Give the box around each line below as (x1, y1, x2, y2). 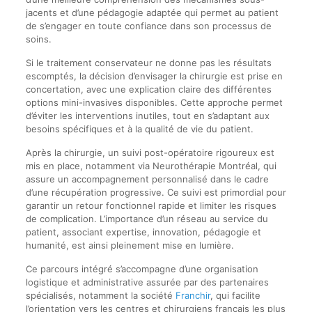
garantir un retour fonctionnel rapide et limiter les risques (25, 200, 276, 212)
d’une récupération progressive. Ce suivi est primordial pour (25, 187, 286, 198)
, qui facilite (210, 290, 260, 302)
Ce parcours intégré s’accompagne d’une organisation (25, 263, 258, 275)
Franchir (175, 290, 210, 302)
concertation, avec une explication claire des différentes (25, 84, 272, 95)
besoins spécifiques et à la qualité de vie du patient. (25, 123, 253, 135)
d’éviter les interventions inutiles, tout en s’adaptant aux (25, 110, 270, 122)
